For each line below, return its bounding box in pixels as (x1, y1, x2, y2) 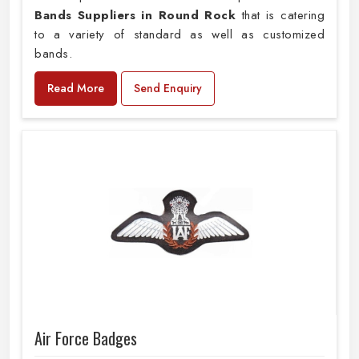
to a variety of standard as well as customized (34, 26, 325, 44)
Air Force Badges (34, 326, 137, 351)
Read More (47, 80, 104, 97)
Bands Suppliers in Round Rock (34, 6, 236, 25)
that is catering (236, 6, 325, 25)
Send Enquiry (134, 80, 202, 97)
